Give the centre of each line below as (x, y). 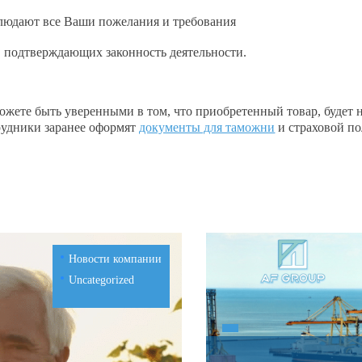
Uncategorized (102, 280)
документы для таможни (207, 127)
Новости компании (116, 259)
